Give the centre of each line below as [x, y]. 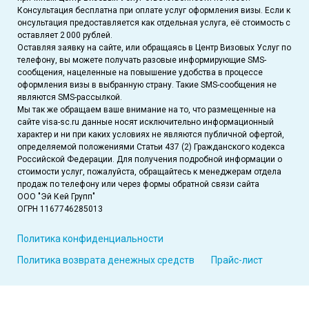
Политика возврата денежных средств [106, 260]
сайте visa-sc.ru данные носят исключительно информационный [146, 122]
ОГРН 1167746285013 [60, 209]
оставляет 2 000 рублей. [65, 35]
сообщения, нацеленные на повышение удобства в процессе [140, 72]
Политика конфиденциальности [90, 238]
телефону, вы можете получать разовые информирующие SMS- [142, 60]
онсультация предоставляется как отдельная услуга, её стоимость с [154, 22]
